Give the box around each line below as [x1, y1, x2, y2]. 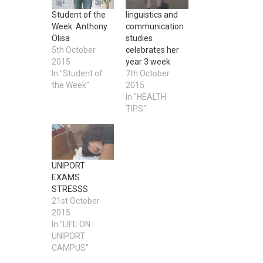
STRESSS [51, 184, 88, 194]
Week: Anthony [51, 22, 107, 32]
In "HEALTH [126, 92, 166, 102]
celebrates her [126, 45, 179, 55]
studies [126, 33, 153, 43]
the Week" [51, 80, 89, 90]
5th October [51, 45, 96, 55]
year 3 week [126, 57, 170, 67]
